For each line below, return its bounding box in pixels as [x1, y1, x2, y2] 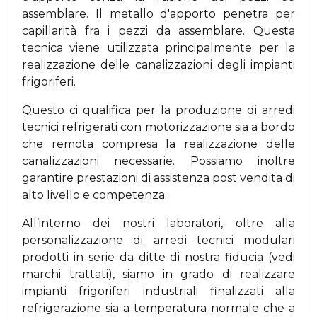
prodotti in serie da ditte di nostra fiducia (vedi [22, 250, 295, 264]
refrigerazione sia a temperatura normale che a [22, 301, 295, 315]
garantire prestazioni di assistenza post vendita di [22, 171, 295, 185]
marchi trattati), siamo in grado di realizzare [22, 267, 295, 281]
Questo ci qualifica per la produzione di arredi [22, 103, 295, 117]
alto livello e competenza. [22, 188, 167, 202]
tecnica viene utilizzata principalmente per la [22, 41, 295, 54]
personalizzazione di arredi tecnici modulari [22, 234, 295, 247]
